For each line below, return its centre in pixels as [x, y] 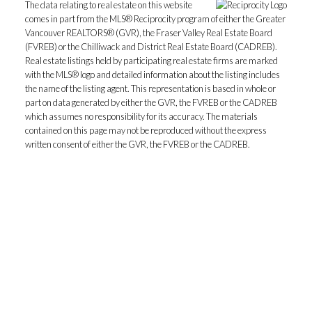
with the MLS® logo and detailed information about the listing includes [152, 75]
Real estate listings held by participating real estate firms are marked [151, 61]
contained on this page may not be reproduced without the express [146, 131]
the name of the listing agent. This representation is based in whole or [150, 89]
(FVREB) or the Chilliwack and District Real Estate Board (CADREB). [151, 47]
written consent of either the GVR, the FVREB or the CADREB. [137, 145]
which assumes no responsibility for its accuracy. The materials [141, 117]
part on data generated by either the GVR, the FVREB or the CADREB [151, 103]
